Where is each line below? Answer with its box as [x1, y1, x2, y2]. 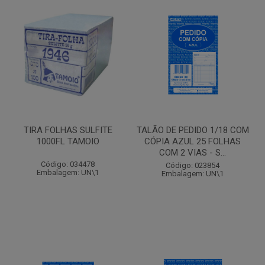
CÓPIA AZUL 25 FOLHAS [144, 136, 241, 147]
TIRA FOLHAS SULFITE [23, 125, 112, 135]
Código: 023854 [166, 161, 219, 170]
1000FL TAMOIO [36, 136, 99, 147]
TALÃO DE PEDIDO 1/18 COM [136, 125, 249, 135]
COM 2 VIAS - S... [159, 147, 226, 158]
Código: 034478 [41, 160, 95, 169]
